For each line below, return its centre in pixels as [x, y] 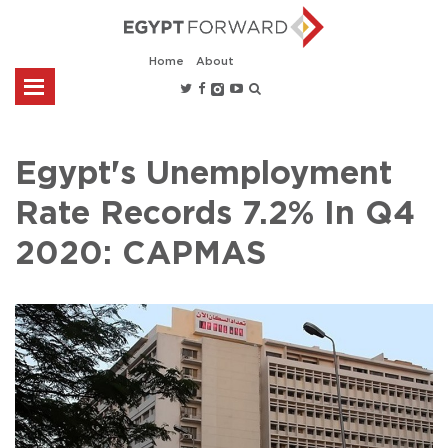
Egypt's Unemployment [203, 173]
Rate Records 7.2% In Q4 [215, 213]
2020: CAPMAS [140, 253]
